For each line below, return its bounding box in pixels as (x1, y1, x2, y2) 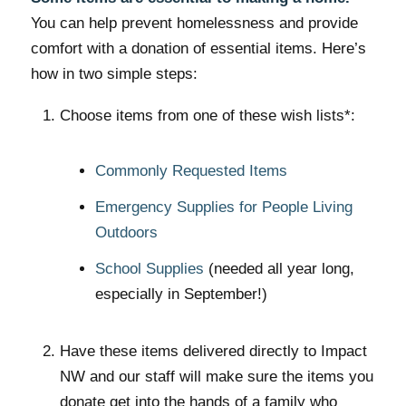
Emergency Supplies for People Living (94, 198, 353, 216)
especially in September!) (94, 285, 267, 303)
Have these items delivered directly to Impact (59, 342, 367, 360)
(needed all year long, (203, 259, 354, 277)
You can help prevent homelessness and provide (30, 14, 358, 33)
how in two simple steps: (30, 65, 198, 83)
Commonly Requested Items (94, 161, 287, 179)
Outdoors (94, 223, 158, 241)
